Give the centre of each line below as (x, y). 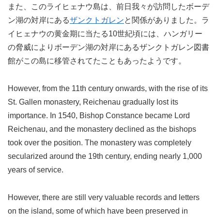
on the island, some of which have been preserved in (98, 211)
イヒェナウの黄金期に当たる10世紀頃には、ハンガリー (105, 34)
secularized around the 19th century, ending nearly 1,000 (105, 156)
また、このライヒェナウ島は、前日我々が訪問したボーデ (108, 7)
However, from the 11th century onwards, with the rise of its (108, 89)
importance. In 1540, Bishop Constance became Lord (99, 116)
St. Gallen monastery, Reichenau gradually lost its (93, 102)
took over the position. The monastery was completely (100, 143)
